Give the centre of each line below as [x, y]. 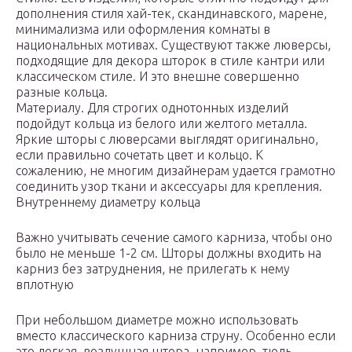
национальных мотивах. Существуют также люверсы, [173, 45]
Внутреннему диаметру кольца [108, 202]
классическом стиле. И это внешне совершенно [158, 77]
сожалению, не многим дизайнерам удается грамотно [176, 171]
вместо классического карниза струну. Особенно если [176, 336]
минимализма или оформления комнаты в [143, 29]
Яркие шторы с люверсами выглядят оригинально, [167, 139]
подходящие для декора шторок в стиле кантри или [170, 61]
